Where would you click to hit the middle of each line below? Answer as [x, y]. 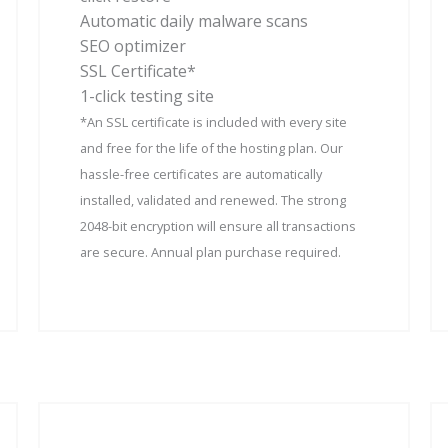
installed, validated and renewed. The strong [213, 199]
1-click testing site [147, 95]
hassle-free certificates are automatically [201, 173]
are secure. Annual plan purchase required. [210, 251]
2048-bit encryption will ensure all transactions [218, 225]
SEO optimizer [133, 45]
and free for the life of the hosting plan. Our [211, 147]
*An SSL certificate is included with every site [213, 121]
